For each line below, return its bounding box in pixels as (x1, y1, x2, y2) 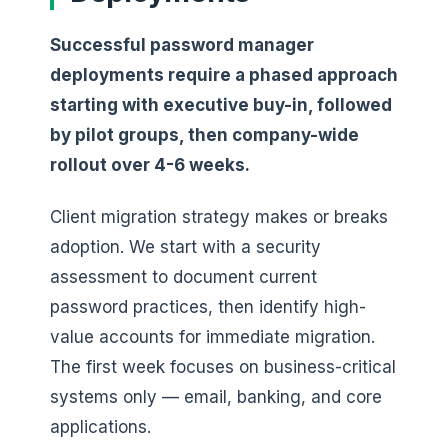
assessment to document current (50, 266, 317, 287)
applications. (50, 416, 151, 437)
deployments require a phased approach (50, 64, 398, 85)
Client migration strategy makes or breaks (50, 206, 388, 227)
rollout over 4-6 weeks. (50, 154, 250, 175)
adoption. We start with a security (50, 236, 321, 257)
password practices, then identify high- (50, 296, 366, 317)
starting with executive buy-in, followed (50, 94, 392, 115)
